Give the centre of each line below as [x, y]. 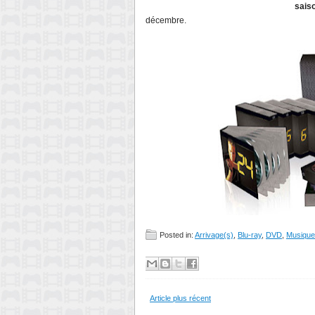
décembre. [166, 20]
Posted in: [177, 235]
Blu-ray [250, 235]
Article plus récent [180, 298]
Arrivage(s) [214, 235]
